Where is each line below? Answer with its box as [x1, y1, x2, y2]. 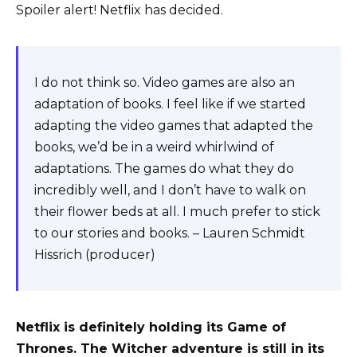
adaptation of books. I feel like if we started [34, 96, 306, 112]
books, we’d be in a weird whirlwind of [34, 139, 274, 155]
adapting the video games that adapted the [34, 118, 313, 134]
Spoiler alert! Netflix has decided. [16, 2, 223, 18]
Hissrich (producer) [34, 247, 155, 263]
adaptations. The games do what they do [34, 161, 294, 177]
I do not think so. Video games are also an [34, 75, 295, 91]
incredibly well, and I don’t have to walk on [34, 182, 306, 198]
